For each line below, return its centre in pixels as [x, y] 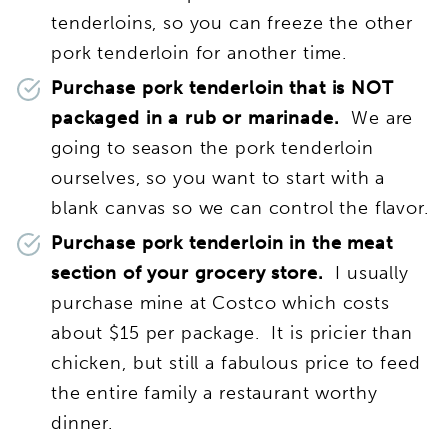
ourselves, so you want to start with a [218, 177]
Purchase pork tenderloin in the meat [222, 242]
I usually [366, 272]
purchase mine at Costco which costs [220, 302]
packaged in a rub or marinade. [195, 117]
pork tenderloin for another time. [199, 52]
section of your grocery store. [187, 272]
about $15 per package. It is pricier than [232, 332]
